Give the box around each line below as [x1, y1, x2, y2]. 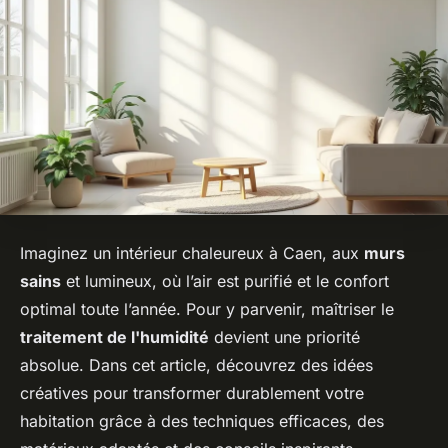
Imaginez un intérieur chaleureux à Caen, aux [20, 242, 364, 263]
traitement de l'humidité [20, 326, 209, 347]
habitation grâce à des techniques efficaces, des [20, 410, 384, 431]
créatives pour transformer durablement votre [20, 382, 364, 403]
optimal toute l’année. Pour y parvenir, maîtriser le [20, 298, 394, 319]
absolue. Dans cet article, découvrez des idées [20, 354, 373, 375]
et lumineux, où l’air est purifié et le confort [61, 270, 389, 291]
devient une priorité [209, 326, 360, 347]
